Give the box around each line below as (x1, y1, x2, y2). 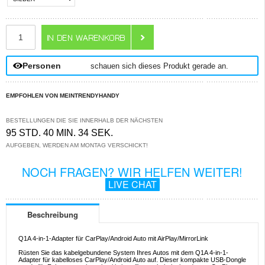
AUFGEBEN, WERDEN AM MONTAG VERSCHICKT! (6, 142, 148, 148)
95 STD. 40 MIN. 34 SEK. (6, 128, 113, 138)
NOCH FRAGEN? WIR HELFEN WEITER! (22, 163, 243, 180)
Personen (22, 61, 61, 70)
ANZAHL (9, 25, 33, 31)
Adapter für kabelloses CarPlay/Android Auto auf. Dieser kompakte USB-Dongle (18, 256, 246, 264)
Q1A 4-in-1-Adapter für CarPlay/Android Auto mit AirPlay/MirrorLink (18, 235, 208, 243)
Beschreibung (27, 209, 78, 221)
